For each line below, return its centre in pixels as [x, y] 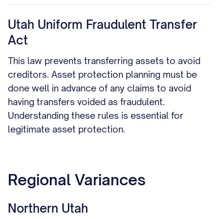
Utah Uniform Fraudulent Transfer [102, 24]
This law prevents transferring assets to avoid [104, 61]
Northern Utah [48, 208]
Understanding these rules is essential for [96, 115]
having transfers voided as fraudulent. [86, 102]
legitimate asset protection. [66, 129]
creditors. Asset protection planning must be [102, 74]
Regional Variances [77, 180]
